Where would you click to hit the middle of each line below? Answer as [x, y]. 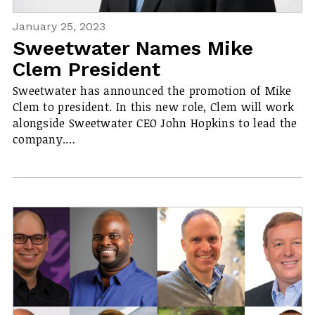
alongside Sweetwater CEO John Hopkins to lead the [155, 123]
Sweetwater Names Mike [133, 49]
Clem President [86, 70]
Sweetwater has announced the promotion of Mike [152, 91]
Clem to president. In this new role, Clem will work [153, 107]
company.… [44, 140]
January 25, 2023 [59, 26]
